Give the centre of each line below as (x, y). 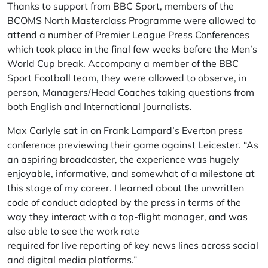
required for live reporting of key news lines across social (133, 245)
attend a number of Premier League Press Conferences (128, 35)
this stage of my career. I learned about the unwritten (126, 188)
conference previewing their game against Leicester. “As (133, 145)
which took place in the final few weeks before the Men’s (132, 49)
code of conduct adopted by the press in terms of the (124, 202)
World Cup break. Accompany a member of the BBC (123, 63)
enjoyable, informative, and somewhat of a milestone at (131, 173)
